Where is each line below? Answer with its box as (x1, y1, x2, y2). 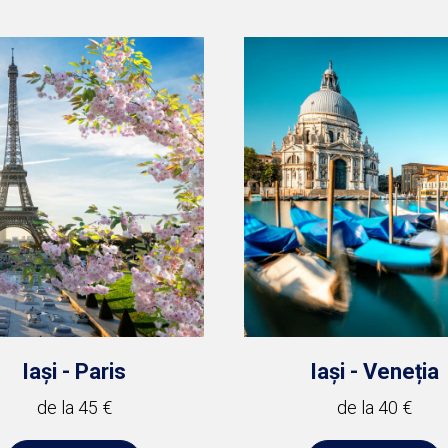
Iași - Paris (22, 359, 126, 384)
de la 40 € (336, 397, 412, 418)
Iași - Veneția (309, 359, 439, 384)
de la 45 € (36, 397, 112, 418)
